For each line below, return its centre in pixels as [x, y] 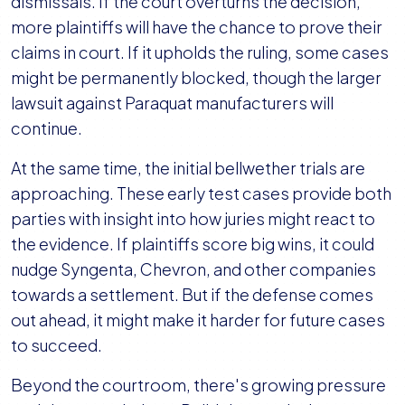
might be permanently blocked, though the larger [196, 78]
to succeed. [57, 345]
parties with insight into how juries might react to [193, 219]
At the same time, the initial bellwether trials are [188, 168]
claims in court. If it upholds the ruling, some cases [200, 52]
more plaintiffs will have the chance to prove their [197, 27]
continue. [48, 128]
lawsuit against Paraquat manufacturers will [172, 103]
